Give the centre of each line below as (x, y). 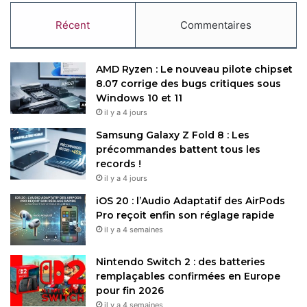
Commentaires (216, 25)
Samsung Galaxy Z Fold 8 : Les (173, 135)
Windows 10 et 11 (139, 98)
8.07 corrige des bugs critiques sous (188, 83)
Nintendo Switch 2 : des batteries (181, 261)
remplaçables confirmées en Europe (188, 276)
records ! (119, 163)
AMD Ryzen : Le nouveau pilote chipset (194, 69)
